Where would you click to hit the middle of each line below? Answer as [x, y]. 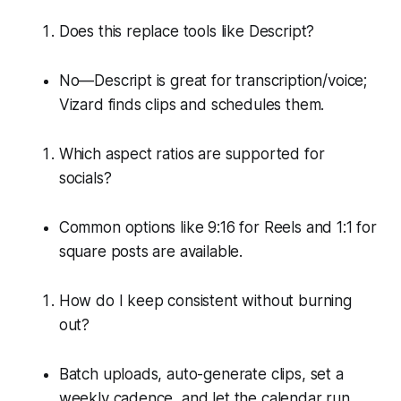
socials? [85, 178]
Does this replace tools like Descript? [187, 31]
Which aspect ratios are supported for [192, 154]
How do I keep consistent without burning [205, 300]
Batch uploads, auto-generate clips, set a [201, 374]
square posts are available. [151, 251]
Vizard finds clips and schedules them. [192, 104]
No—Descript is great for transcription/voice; [213, 80]
